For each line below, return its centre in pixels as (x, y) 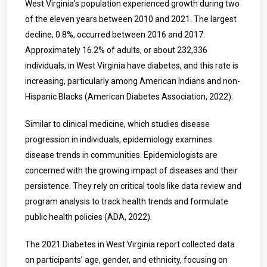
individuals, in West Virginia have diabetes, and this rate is (132, 66)
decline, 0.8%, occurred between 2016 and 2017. (115, 35)
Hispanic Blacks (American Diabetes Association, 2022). (129, 97)
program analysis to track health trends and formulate (127, 201)
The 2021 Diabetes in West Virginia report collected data (130, 244)
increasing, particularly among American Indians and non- (133, 81)
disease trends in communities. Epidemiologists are (121, 155)
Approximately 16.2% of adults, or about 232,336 (116, 50)
